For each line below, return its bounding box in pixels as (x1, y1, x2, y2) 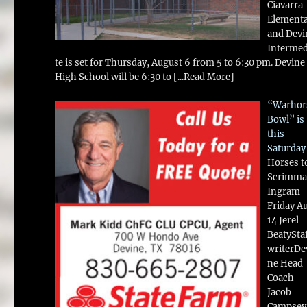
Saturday (267, 142, 306, 154)
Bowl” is (267, 113, 304, 125)
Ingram (267, 185, 300, 197)
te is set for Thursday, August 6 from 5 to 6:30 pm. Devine (55, 57, 306, 69)
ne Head (267, 257, 303, 269)
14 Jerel (267, 214, 299, 226)
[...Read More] (173, 71, 235, 84)
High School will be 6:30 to (55, 71, 174, 84)
